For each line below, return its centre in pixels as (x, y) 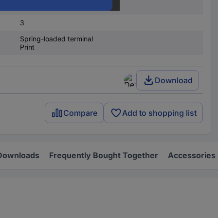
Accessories (192, 155)
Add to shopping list (160, 113)
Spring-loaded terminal (56, 39)
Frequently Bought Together (104, 155)
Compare (81, 113)
